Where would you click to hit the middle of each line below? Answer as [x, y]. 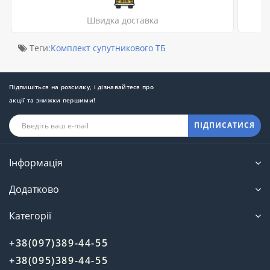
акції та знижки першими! [52, 100]
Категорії [30, 215]
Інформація [36, 162]
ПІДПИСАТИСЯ [224, 125]
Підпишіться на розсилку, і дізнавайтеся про [81, 86]
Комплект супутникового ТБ [108, 48]
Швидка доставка [122, 20]
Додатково [34, 189]
